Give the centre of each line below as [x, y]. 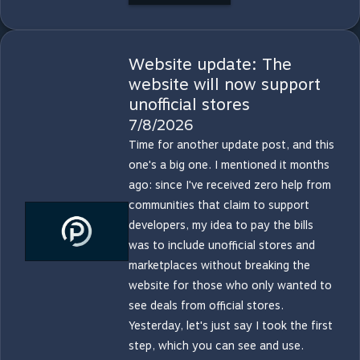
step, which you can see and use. [216, 346]
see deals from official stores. [206, 305]
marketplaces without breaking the [219, 265]
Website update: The [210, 64]
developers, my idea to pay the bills [221, 225]
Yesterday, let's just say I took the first [230, 325]
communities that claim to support [219, 205]
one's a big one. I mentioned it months [229, 165]
